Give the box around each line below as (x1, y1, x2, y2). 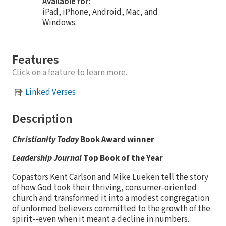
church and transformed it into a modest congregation (12, 192, 209, 204)
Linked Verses (25, 86, 76, 99)
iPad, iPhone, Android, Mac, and (42, 6, 158, 18)
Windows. (42, 16, 77, 29)
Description (12, 109, 73, 128)
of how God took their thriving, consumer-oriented (12, 181, 197, 194)
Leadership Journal (12, 152, 82, 164)
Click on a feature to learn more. (12, 66, 127, 79)
